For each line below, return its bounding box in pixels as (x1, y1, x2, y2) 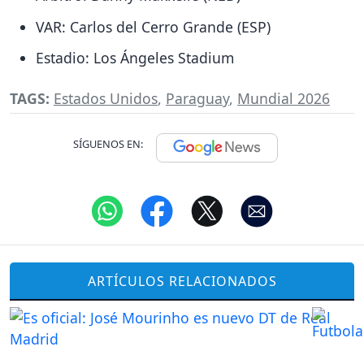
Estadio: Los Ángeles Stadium (36, 48, 234, 68)
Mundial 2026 (237, 89, 330, 109)
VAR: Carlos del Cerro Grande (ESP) (36, 16, 271, 37)
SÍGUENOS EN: (73, 136, 143, 152)
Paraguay (166, 89, 229, 109)
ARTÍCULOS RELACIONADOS (87, 271, 277, 290)
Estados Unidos (54, 89, 158, 109)
